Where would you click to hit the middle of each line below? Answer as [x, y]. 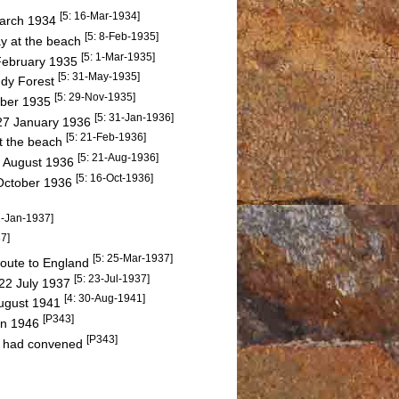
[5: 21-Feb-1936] [106, 137]
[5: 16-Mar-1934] [100, 16]
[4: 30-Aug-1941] [105, 298]
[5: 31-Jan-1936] [134, 117]
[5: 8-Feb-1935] [122, 36]
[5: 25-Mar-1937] [133, 258]
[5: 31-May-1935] [99, 77]
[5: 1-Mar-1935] [118, 56]
